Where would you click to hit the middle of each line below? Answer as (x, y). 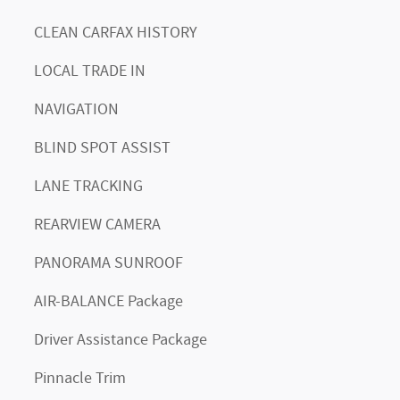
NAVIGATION (76, 110)
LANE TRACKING (88, 187)
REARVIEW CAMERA (97, 225)
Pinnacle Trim (80, 379)
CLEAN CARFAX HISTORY (116, 33)
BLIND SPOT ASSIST (102, 149)
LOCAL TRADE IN (90, 72)
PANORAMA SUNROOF (108, 264)
